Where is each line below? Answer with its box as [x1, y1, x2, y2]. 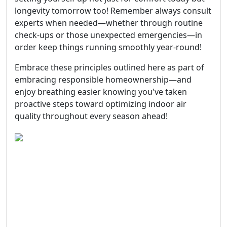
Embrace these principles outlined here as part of [15, 62, 204, 73]
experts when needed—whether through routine [15, 17, 203, 28]
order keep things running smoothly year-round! [15, 42, 202, 53]
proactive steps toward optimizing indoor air [15, 98, 186, 109]
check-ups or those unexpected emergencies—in [15, 29, 202, 41]
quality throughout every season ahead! [15, 110, 168, 122]
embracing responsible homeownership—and [15, 74, 192, 85]
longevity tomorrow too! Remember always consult [15, 5, 211, 16]
